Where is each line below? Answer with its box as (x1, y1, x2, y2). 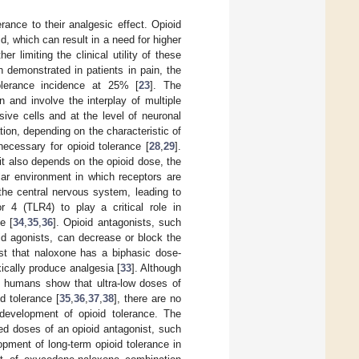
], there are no (113, 292, 182, 305)
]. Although (131, 261, 181, 274)
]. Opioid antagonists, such (52, 216, 182, 228)
